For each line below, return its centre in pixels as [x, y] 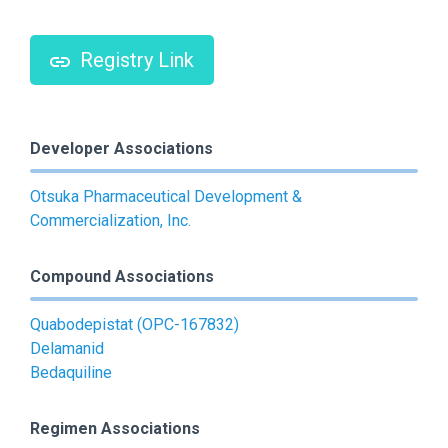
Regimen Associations [115, 429]
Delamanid [67, 349]
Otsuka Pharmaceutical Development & [166, 197]
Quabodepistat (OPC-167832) [134, 325]
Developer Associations [121, 149]
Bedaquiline [71, 373]
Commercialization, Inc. [110, 221]
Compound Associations [122, 277]
